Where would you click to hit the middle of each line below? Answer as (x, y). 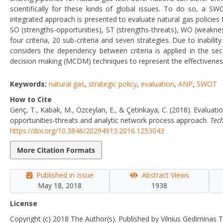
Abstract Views (165, 175)
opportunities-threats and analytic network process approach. (110, 120)
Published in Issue (65, 175)
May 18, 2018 (60, 185)
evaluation (158, 84)
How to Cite (31, 99)
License (24, 203)
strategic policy (113, 84)
